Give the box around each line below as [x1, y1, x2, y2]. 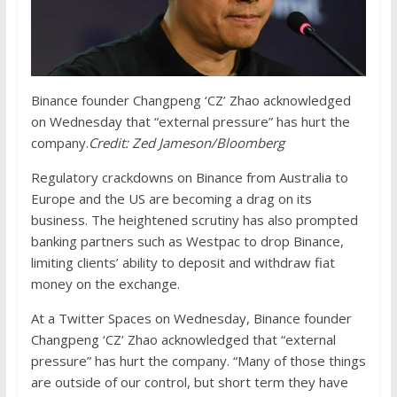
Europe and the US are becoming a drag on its [30, 190, 312, 208]
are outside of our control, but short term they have [30, 373, 348, 392]
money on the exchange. [30, 275, 180, 293]
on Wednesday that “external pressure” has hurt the [30, 113, 350, 131]
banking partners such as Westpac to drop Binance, [30, 232, 344, 251]
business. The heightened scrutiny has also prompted [30, 211, 358, 230]
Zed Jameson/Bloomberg [131, 134, 284, 152]
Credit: [88, 134, 132, 152]
